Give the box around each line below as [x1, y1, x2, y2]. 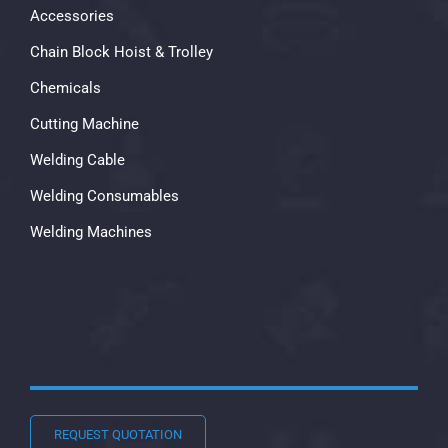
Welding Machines [30, 223, 152, 242]
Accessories [30, 7, 114, 26]
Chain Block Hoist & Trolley [30, 43, 213, 62]
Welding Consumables [30, 187, 179, 206]
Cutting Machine [30, 115, 139, 134]
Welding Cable [30, 151, 125, 170]
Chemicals [30, 79, 101, 98]
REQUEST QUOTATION [54, 427, 182, 443]
